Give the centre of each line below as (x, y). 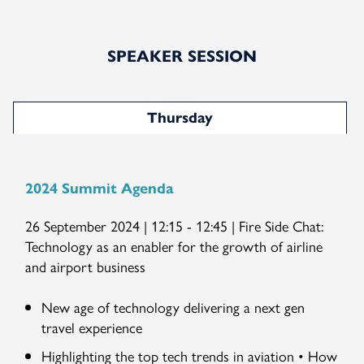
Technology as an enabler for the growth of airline (174, 246)
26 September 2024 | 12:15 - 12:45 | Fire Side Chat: (175, 225)
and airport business (86, 266)
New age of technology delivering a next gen (173, 307)
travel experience (92, 327)
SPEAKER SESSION (182, 56)
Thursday (180, 118)
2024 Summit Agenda (100, 188)
